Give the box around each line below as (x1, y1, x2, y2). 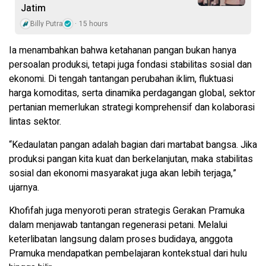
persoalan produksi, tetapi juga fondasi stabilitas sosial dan (9, 57, 252, 72)
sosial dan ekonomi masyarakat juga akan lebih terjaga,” (9, 166, 236, 180)
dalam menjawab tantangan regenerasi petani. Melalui (9, 217, 227, 232)
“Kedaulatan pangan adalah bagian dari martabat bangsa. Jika (9, 137, 257, 152)
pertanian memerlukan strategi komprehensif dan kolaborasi (9, 100, 255, 115)
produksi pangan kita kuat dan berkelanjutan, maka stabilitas (9, 151, 253, 166)
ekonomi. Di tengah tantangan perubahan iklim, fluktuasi (9, 71, 233, 86)
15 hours (79, 18, 108, 29)
